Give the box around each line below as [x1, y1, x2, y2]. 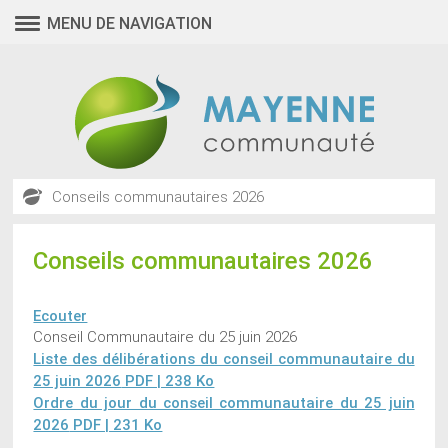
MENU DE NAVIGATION [47, 13, 212, 33]
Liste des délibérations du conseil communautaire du [33, 350, 415, 369]
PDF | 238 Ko [121, 372, 215, 391]
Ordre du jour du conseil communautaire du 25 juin [33, 394, 415, 413]
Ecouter [33, 307, 88, 326]
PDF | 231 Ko [69, 416, 163, 435]
